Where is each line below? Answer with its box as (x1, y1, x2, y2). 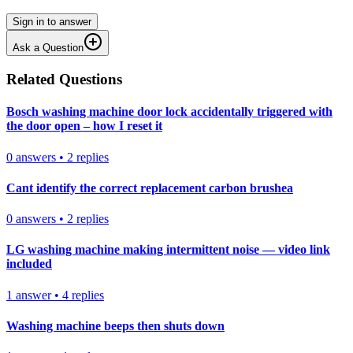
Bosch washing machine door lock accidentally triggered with (6, 105, 333, 119)
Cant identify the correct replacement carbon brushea (6, 180, 293, 195)
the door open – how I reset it (6, 119, 162, 133)
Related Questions (6, 71, 122, 88)
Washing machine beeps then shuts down (6, 318, 225, 333)
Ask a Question (13, 42, 84, 54)
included (6, 257, 52, 271)
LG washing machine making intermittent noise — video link (6, 243, 330, 257)
